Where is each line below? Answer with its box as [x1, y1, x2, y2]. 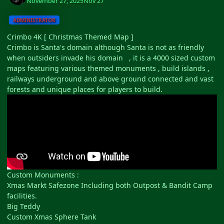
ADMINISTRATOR [13, 16, 56, 23]
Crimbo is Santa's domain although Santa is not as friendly [7, 42, 204, 52]
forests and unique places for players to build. [7, 84, 162, 94]
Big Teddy [7, 201, 40, 211]
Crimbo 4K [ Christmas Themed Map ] [7, 32, 133, 42]
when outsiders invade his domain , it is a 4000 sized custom [7, 53, 215, 63]
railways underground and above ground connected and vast [7, 74, 213, 84]
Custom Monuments [7, 170, 77, 180]
